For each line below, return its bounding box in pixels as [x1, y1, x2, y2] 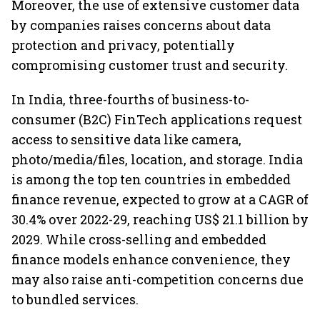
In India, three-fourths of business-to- [11, 91, 249, 108]
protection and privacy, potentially [11, 36, 235, 54]
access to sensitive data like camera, [11, 131, 241, 148]
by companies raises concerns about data [11, 16, 271, 34]
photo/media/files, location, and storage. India [11, 151, 303, 168]
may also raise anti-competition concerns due [11, 271, 304, 288]
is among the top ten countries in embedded [11, 171, 291, 188]
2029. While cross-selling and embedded [11, 231, 266, 248]
